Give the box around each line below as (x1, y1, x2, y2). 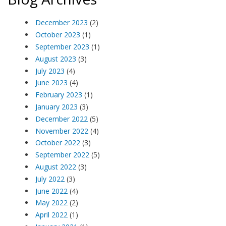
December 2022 (35, 114, 88, 124)
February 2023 (35, 90, 82, 100)
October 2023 (35, 30, 80, 40)
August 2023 (35, 53, 76, 64)
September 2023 (35, 41, 89, 51)
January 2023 (35, 101, 78, 111)
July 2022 (35, 174, 65, 184)
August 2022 (35, 161, 76, 172)
